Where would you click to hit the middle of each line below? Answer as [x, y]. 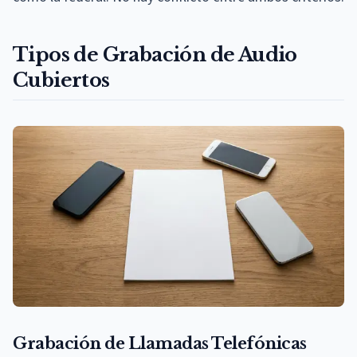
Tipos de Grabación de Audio [155, 54]
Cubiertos [61, 80]
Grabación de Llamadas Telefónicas [160, 343]
